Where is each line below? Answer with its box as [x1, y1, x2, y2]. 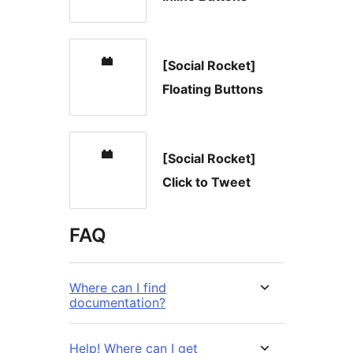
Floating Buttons [162, 80, 263, 97]
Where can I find [69, 279, 166, 295]
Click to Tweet [162, 173, 251, 190]
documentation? [69, 294, 165, 310]
